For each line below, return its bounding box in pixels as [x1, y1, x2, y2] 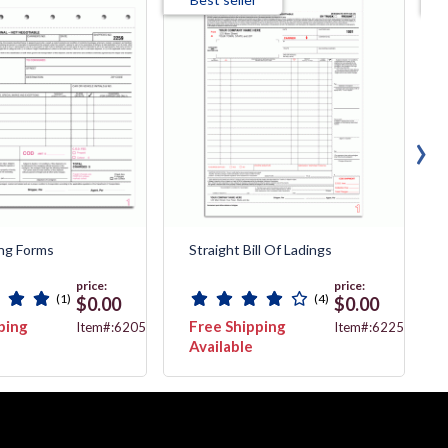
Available [189, 336, 254, 355]
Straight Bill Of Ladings [189, 240, 333, 258]
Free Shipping [189, 316, 287, 335]
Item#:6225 [334, 318, 405, 335]
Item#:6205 [76, 318, 147, 335]
